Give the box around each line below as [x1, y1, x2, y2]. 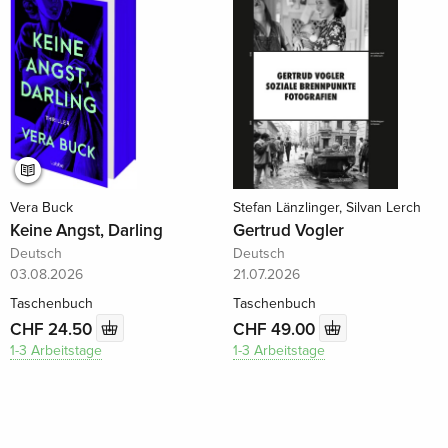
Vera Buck [10, 199, 74, 217]
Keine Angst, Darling [10, 220, 164, 242]
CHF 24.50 [10, 318, 97, 340]
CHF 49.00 [232, 318, 319, 340]
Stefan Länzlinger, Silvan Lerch [232, 199, 421, 217]
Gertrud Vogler [232, 220, 344, 242]
